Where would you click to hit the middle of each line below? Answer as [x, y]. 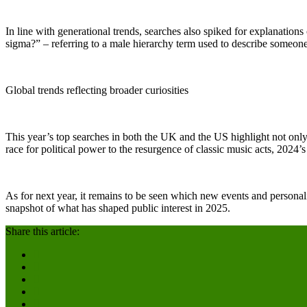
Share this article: [42, 231]
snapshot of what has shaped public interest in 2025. [118, 208]
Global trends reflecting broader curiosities [97, 90]
